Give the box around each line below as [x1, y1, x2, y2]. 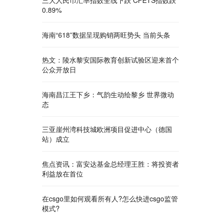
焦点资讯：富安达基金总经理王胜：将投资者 [42, 159, 179, 169]
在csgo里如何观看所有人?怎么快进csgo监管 [42, 194, 178, 203]
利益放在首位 [42, 169, 83, 178]
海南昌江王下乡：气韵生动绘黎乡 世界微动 [42, 89, 174, 99]
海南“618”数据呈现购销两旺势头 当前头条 [42, 30, 170, 40]
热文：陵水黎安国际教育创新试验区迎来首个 [42, 55, 179, 65]
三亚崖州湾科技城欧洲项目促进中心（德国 [42, 124, 172, 134]
